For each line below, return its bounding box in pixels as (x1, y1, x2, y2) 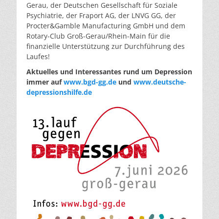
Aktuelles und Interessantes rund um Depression (26, 67, 192, 76)
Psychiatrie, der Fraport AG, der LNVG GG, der (26, 11, 176, 20)
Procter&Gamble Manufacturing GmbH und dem (26, 21, 185, 30)
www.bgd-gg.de (64, 77, 116, 87)
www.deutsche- (133, 77, 186, 87)
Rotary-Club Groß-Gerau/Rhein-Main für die (26, 31, 170, 41)
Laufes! (26, 52, 50, 61)
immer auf (26, 77, 64, 87)
